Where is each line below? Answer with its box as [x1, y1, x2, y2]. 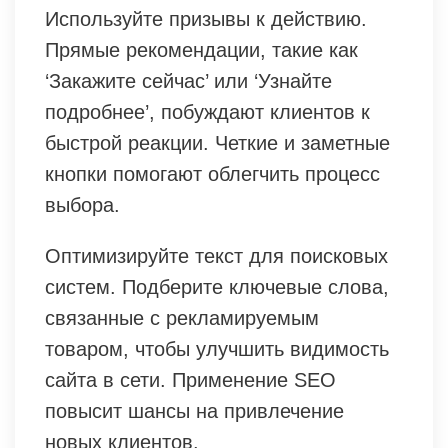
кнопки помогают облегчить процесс [45, 162, 380, 185]
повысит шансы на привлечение [45, 399, 344, 422]
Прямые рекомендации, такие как [45, 38, 358, 61]
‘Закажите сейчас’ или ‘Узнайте [45, 69, 332, 92]
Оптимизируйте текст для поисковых [45, 244, 388, 267]
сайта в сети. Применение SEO [45, 368, 336, 391]
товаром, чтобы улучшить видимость [45, 337, 389, 360]
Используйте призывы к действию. [45, 7, 367, 30]
